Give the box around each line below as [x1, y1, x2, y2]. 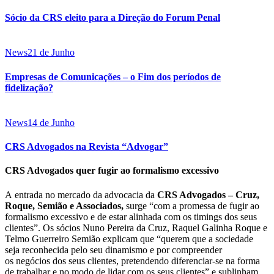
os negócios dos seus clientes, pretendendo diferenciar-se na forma [5, 255, 260, 266]
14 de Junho [28, 117, 75, 128]
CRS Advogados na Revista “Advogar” [5, 141, 168, 152]
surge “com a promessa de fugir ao [124, 200, 259, 211]
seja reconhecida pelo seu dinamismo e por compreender [5, 244, 222, 255]
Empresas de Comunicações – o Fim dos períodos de [5, 71, 221, 82]
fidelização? [5, 82, 53, 93]
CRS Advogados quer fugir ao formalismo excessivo [5, 165, 219, 176]
